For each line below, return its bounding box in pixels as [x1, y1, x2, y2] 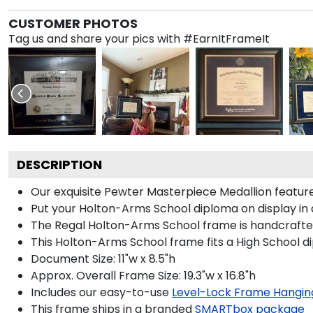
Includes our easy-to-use [31, 284, 169, 300]
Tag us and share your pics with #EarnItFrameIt [8, 30, 270, 47]
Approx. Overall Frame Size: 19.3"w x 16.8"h [31, 267, 256, 284]
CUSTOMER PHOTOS [8, 14, 138, 32]
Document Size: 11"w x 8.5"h [31, 250, 175, 267]
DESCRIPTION [17, 155, 102, 173]
